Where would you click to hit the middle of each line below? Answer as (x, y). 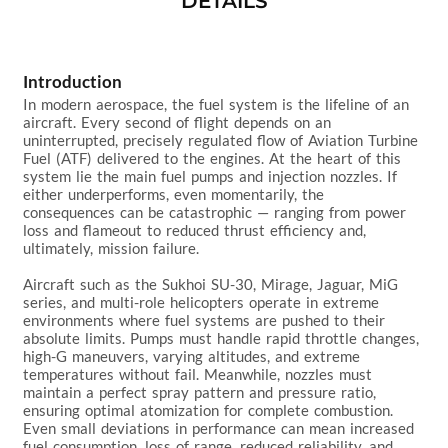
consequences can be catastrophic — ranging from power (217, 211)
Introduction (73, 81)
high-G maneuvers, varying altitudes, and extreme (194, 355)
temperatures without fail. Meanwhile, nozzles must (200, 373)
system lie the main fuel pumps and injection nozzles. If (213, 175)
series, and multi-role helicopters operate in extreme (204, 301)
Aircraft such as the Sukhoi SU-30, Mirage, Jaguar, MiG (213, 283)
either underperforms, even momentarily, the (176, 193)
